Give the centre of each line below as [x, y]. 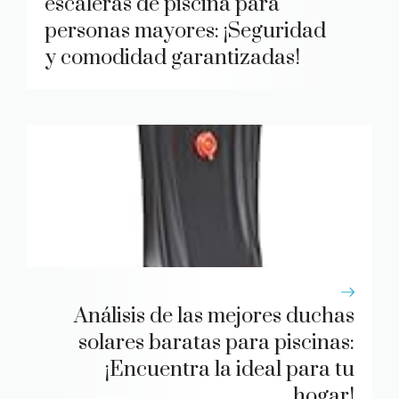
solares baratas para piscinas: [216, 343]
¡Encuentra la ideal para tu [230, 370]
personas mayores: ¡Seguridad [185, 32]
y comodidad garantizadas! [172, 58]
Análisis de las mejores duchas [214, 317]
